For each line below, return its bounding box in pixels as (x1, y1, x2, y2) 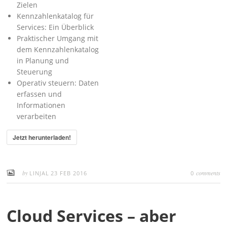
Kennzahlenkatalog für (17, 11, 94, 21)
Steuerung (17, 67, 53, 77)
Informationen (17, 100, 66, 110)
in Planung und (17, 56, 69, 65)
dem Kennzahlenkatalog (17, 45, 99, 54)
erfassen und (17, 89, 62, 99)
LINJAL (29, 169, 50, 177)
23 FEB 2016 (51, 169, 88, 177)
